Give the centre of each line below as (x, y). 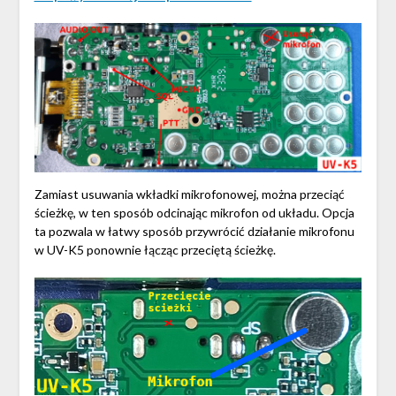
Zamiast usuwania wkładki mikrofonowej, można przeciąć (189, 194)
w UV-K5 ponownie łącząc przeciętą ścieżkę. (155, 250)
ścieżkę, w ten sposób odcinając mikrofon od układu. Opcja (194, 213)
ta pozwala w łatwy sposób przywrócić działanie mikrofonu (194, 232)
